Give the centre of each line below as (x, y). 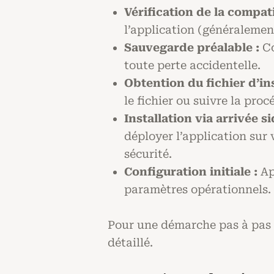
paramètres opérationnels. (198, 190)
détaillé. (130, 242)
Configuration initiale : (191, 172)
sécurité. (148, 154)
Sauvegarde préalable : (192, 48)
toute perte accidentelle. (192, 65)
